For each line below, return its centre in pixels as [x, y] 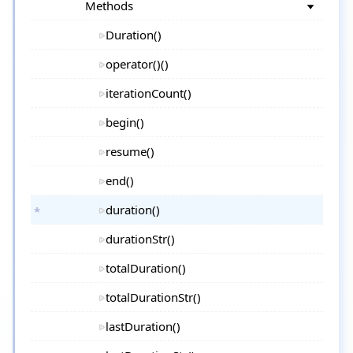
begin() [125, 122]
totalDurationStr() [153, 297]
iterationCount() [149, 93]
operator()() [137, 64]
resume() [130, 151]
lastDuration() [143, 326]
